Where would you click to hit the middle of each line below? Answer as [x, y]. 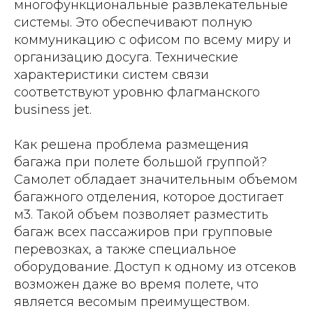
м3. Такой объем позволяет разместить [141, 214]
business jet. [53, 109]
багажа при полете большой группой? [140, 162]
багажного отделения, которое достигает [149, 197]
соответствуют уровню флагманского [137, 92]
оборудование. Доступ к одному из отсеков [155, 267]
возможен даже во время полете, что [136, 284]
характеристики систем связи [111, 74]
